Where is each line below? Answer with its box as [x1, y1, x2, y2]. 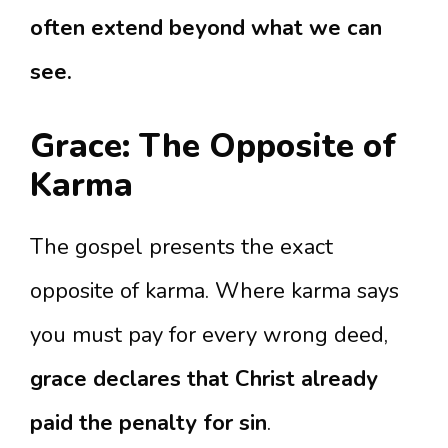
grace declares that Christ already [30, 364, 378, 394]
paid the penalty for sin [30, 408, 267, 438]
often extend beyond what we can [30, 13, 382, 43]
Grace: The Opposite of [30, 124, 396, 169]
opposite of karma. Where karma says [30, 276, 399, 306]
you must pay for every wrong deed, [30, 320, 388, 350]
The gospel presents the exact [30, 232, 333, 262]
